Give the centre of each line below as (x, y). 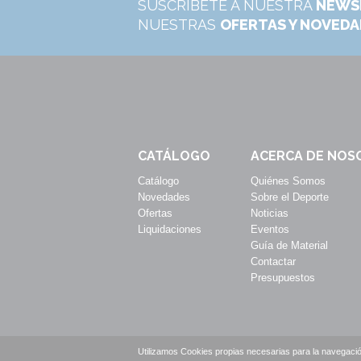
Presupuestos (283, 278)
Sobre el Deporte (290, 197)
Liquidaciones (170, 229)
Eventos (270, 229)
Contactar (273, 261)
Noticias (270, 213)
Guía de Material (289, 245)
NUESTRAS (179, 25)
